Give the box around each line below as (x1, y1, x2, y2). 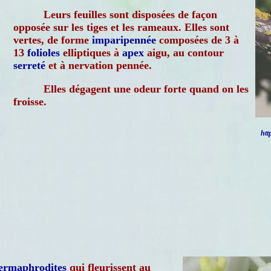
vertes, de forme (13, 34, 92, 46)
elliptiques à (60, 47, 122, 59)
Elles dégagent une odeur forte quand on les (44, 83, 249, 95)
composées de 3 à (156, 34, 239, 46)
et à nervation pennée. (45, 59, 152, 71)
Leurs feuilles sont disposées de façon (44, 8, 217, 21)
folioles (27, 47, 60, 59)
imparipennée (92, 34, 156, 46)
